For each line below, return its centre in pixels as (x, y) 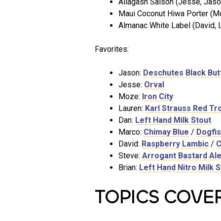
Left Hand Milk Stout (173, 120)
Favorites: (112, 49)
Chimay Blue (166, 132)
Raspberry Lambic (175, 144)
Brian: (129, 168)
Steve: (130, 156)
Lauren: (132, 109)
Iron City (158, 97)
